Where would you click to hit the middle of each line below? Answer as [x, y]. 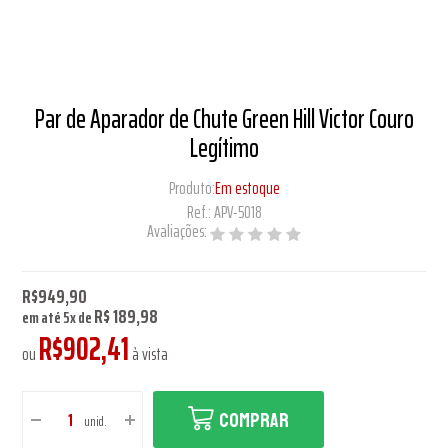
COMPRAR [254, 420]
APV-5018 [237, 212]
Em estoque [247, 188]
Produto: [191, 188]
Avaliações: [178, 231]
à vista [149, 354]
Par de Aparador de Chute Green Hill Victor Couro [224, 118]
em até [43, 317]
